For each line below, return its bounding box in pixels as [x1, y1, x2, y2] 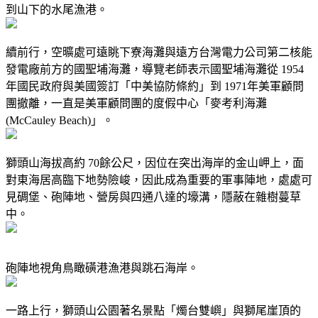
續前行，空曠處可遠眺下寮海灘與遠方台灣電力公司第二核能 [6, 45, 312, 58]
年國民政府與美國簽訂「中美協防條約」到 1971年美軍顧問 [6, 79, 304, 92]
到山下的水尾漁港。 [6, 3, 108, 16]
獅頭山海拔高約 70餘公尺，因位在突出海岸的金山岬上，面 [6, 156, 304, 169]
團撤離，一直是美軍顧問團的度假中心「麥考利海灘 [6, 97, 267, 109]
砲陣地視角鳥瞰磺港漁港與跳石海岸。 [6, 261, 199, 274]
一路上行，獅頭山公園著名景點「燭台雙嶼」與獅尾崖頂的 [6, 304, 301, 317]
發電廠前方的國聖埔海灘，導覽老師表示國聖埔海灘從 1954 [6, 62, 304, 75]
